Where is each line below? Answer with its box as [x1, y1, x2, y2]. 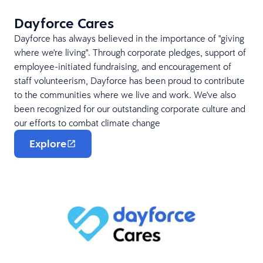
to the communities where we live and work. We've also [14, 89, 236, 101]
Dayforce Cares [14, 14, 114, 33]
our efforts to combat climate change [14, 117, 160, 129]
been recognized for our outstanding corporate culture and [14, 103, 245, 115]
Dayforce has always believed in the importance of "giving [14, 32, 244, 45]
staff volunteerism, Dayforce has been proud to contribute [14, 75, 245, 87]
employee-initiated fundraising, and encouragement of [14, 60, 231, 73]
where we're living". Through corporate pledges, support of [14, 46, 246, 59]
